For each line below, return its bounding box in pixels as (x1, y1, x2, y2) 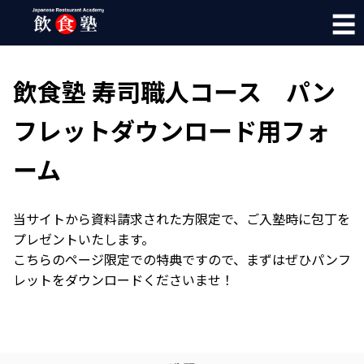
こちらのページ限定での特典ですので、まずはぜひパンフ (13, 249, 351, 269)
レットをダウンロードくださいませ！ (13, 270, 234, 289)
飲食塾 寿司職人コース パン (13, 73, 336, 109)
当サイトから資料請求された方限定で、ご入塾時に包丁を (13, 209, 350, 228)
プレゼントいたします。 (13, 229, 154, 249)
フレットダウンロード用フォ (13, 112, 330, 148)
